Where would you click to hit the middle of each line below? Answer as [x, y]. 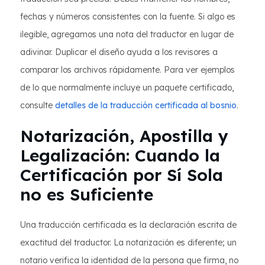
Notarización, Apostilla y [124, 136]
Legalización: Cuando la [120, 155]
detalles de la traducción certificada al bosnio [146, 105]
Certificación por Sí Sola [122, 175]
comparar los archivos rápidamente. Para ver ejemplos [127, 70]
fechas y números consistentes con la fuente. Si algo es [128, 17]
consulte [38, 105]
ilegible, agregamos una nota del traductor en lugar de [127, 34]
